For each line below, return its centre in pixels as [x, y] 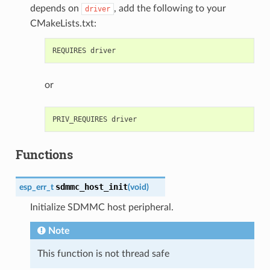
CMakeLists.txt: [63, 23]
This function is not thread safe [103, 253]
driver [97, 9]
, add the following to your [170, 8]
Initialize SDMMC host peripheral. [102, 207]
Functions [44, 154]
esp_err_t [36, 187]
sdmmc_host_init [91, 187]
